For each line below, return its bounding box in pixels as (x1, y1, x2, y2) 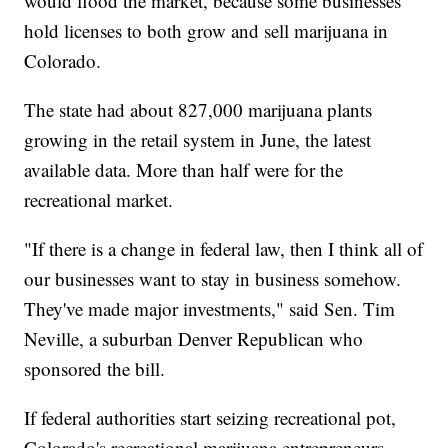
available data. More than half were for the (24, 157, 344, 183)
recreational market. (24, 187, 174, 213)
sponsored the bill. (24, 356, 166, 382)
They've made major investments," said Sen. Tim (24, 296, 396, 322)
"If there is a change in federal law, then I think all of (24, 236, 424, 262)
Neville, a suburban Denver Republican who (24, 326, 364, 352)
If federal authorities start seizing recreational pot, (24, 405, 397, 431)
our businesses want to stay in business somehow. (24, 266, 402, 292)
